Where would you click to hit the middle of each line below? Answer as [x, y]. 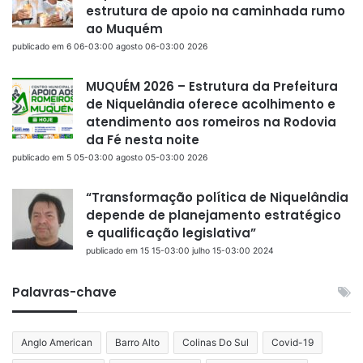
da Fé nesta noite [143, 139]
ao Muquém [124, 28]
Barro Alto [137, 342]
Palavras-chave [64, 292]
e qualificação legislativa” [171, 233]
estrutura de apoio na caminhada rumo [216, 11]
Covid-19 [293, 342]
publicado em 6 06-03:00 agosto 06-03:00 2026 [110, 46]
